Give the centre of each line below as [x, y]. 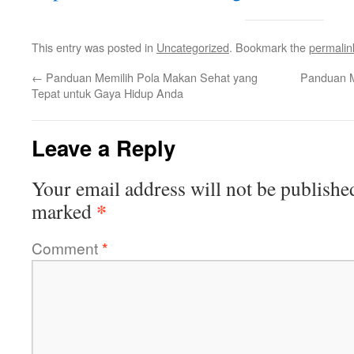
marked [64, 211]
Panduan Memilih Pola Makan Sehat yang [150, 77]
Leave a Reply [104, 147]
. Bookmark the [269, 47]
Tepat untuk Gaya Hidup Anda [107, 93]
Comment [67, 248]
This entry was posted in [94, 47]
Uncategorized [193, 47]
